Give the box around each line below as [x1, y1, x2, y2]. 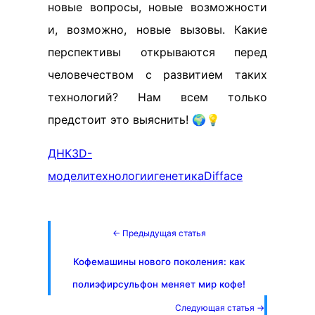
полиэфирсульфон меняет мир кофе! [72, 278, 245, 290]
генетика [154, 169, 204, 183]
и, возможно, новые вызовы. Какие [48, 22, 267, 37]
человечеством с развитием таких [48, 67, 267, 82]
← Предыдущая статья [112, 228, 206, 238]
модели [48, 169, 89, 183]
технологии [89, 169, 154, 183]
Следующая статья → [175, 302, 264, 313]
